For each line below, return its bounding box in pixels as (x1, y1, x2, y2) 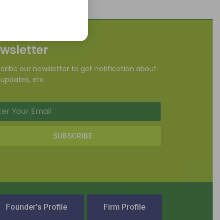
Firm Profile (103, 202, 145, 212)
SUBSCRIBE (53, 131, 93, 140)
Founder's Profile (5, 202, 67, 212)
